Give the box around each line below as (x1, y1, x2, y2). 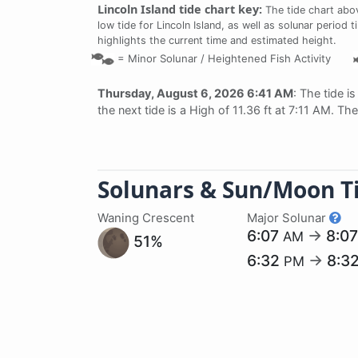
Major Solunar (247, 209, 330, 225)
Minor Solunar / (128, 51, 205, 65)
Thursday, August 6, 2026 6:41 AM (97, 86, 293, 100)
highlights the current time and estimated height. (97, 34, 336, 46)
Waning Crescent (97, 209, 194, 225)
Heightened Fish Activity (205, 51, 331, 65)
